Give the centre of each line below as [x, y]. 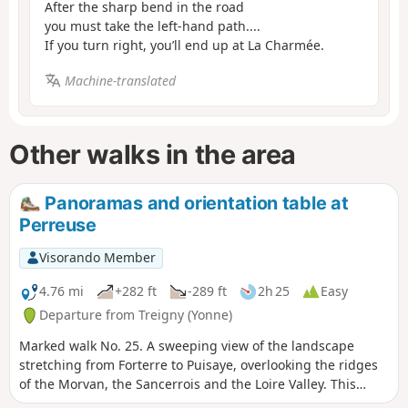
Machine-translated [120, 80]
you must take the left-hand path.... [153, 26]
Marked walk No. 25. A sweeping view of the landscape [187, 345]
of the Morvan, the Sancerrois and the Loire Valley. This [188, 383]
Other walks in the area [153, 154]
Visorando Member [97, 258]
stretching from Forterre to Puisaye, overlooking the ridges [199, 364]
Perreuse [58, 224]
